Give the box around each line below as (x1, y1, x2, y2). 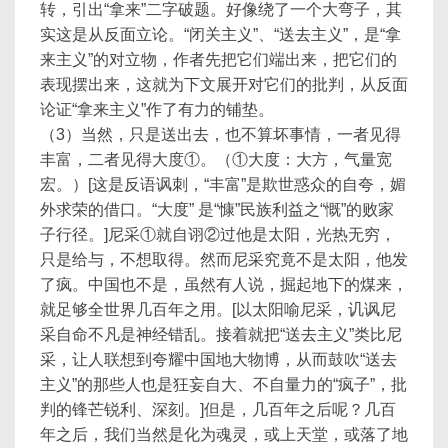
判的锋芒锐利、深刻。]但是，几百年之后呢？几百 (40, 401, 396, 418)
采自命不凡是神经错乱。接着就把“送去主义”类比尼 (40, 326, 402, 343)
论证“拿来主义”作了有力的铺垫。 (40, 101, 274, 118)
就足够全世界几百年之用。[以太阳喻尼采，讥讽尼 (40, 301, 396, 318)
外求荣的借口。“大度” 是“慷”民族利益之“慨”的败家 (40, 201, 394, 218)
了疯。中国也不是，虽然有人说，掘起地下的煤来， (40, 276, 408, 293)
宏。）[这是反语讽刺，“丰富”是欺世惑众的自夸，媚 (40, 176, 406, 193)
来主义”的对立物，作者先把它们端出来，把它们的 (40, 51, 397, 68)
